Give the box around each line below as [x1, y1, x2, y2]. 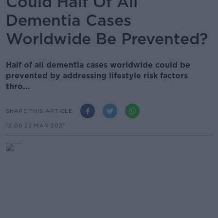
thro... [6, 82, 30, 91]
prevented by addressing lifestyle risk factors [6, 71, 188, 80]
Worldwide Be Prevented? [6, 29, 208, 48]
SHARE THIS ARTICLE [6, 107, 73, 114]
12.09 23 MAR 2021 [6, 122, 65, 129]
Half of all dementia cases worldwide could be [6, 60, 190, 70]
